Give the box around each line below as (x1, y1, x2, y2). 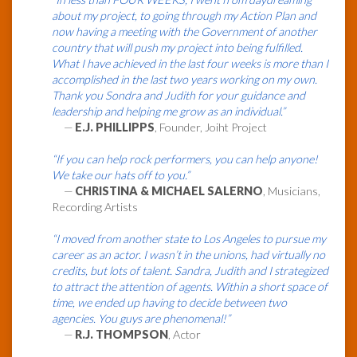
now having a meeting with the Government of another (52, 25, 317, 39)
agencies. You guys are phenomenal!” (52, 312, 230, 326)
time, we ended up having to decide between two (52, 296, 287, 310)
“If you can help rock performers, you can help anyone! (52, 152, 318, 167)
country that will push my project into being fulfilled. (52, 41, 303, 55)
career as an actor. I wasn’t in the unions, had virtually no (52, 248, 325, 262)
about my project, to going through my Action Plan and (52, 9, 316, 23)
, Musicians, (263, 184, 320, 198)
